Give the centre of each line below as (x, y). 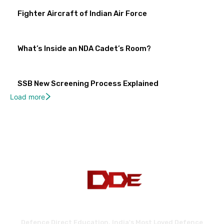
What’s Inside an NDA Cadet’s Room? (84, 49)
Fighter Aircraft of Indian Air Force (82, 14)
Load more (27, 97)
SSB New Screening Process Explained (88, 84)
